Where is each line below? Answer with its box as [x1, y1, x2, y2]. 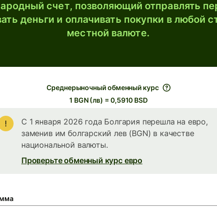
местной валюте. [67, 27, 150, 39]
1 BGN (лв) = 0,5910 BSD [69, 96, 148, 104]
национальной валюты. [21, 140, 108, 150]
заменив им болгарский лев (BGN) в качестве [21, 128, 194, 138]
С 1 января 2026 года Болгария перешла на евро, [21, 117, 208, 126]
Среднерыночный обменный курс [46, 83, 159, 92]
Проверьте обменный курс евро [21, 155, 143, 165]
